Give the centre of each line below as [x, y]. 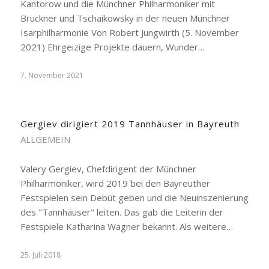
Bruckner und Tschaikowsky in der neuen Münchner [125, 18]
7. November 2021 [52, 75]
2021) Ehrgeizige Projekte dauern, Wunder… [112, 47]
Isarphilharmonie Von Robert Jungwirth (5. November [129, 32]
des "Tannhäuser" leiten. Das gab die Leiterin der [122, 212]
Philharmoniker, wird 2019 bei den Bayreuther [115, 183]
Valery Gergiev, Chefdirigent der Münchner [108, 169]
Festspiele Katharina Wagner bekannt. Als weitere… [126, 226]
